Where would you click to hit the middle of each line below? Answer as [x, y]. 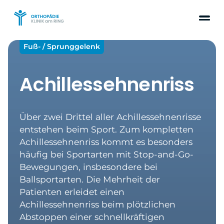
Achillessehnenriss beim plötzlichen [98, 204]
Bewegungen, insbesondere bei [89, 167]
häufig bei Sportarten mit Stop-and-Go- [107, 154]
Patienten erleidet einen [72, 192]
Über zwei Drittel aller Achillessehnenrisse [110, 117]
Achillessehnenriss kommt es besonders [106, 142]
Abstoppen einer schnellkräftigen [92, 217]
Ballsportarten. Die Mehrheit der [90, 179]
